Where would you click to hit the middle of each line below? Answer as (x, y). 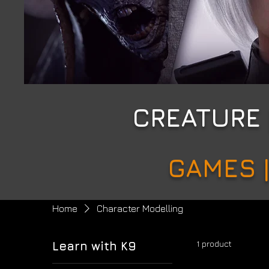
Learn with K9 (95, 246)
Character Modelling (140, 208)
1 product (214, 243)
